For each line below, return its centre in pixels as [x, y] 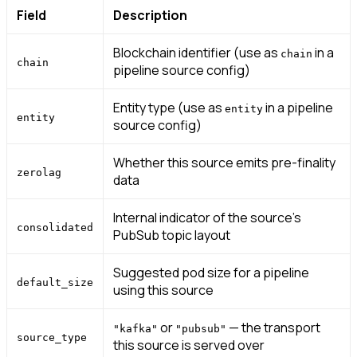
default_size [55, 282]
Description [150, 15]
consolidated [55, 227]
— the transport [273, 327]
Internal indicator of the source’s [207, 217]
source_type [52, 337]
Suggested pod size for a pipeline [211, 272]
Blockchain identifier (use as [197, 52]
